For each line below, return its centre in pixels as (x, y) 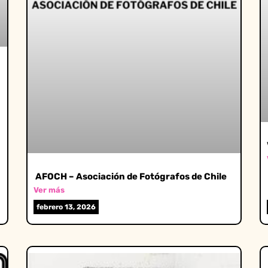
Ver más (49, 190)
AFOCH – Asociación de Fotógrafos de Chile (130, 177)
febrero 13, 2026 (66, 207)
